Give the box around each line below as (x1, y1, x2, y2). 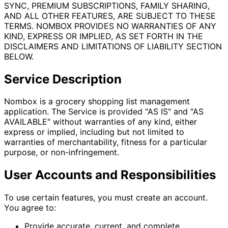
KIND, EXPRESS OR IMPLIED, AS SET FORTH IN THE (4, 31, 203, 41)
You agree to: (4, 203, 56, 213)
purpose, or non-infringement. (4, 147, 119, 158)
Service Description (4, 71, 122, 87)
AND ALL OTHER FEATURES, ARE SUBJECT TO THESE (4, 10, 216, 21)
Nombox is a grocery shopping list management (4, 96, 190, 107)
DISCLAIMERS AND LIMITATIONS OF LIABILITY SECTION (4, 41, 222, 51)
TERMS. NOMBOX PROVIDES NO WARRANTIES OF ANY (4, 20, 216, 31)
